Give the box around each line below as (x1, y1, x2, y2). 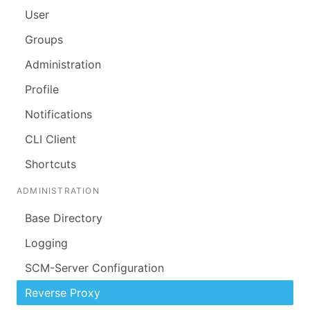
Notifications (25, 107, 92, 121)
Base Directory (25, 210, 102, 225)
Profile (25, 82, 59, 96)
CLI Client (25, 131, 76, 146)
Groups (25, 32, 63, 46)
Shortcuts (25, 156, 76, 171)
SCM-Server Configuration (25, 260, 164, 275)
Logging (25, 235, 68, 250)
